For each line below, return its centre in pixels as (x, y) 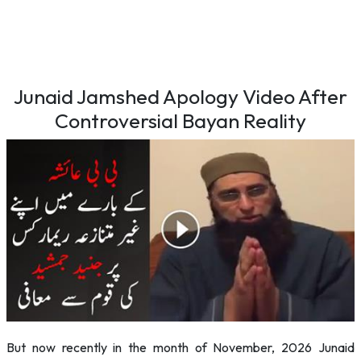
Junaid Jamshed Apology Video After (180, 97)
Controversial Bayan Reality (180, 121)
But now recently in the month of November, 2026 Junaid (180, 347)
